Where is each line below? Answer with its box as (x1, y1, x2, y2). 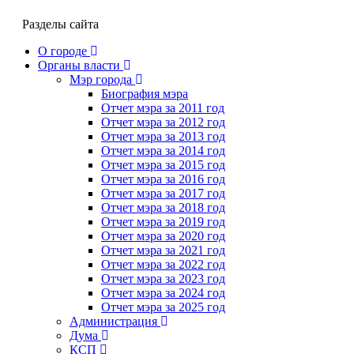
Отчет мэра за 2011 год (101, 100, 224, 115)
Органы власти (38, 58, 120, 72)
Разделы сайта (22, 17, 99, 31)
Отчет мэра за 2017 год (101, 186, 225, 200)
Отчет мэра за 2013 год (101, 129, 225, 143)
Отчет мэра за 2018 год (101, 200, 225, 214)
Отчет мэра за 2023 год (101, 271, 225, 285)
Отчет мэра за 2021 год (101, 243, 225, 257)
